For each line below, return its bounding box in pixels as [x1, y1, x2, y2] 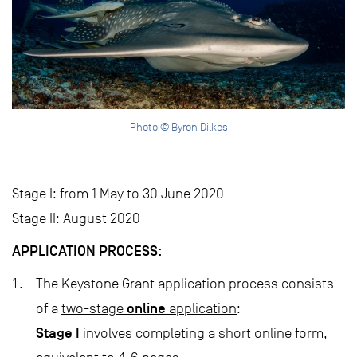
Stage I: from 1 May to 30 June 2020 [12, 185, 224, 202]
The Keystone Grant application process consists [36, 275, 334, 292]
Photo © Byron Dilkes [129, 120, 228, 134]
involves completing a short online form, [80, 324, 328, 341]
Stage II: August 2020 [12, 210, 140, 226]
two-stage [61, 300, 127, 316]
